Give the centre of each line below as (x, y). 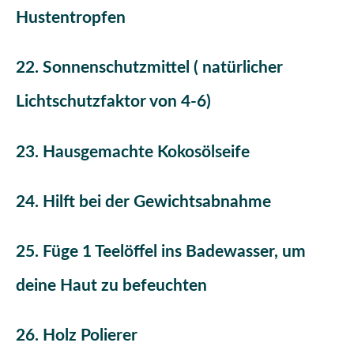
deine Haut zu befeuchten (111, 285)
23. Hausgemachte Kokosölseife (133, 152)
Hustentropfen (71, 18)
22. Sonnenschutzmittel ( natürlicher (149, 68)
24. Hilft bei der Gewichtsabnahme (143, 201)
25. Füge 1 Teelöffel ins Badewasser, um (161, 251)
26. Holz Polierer (77, 335)
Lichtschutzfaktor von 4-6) (113, 102)
